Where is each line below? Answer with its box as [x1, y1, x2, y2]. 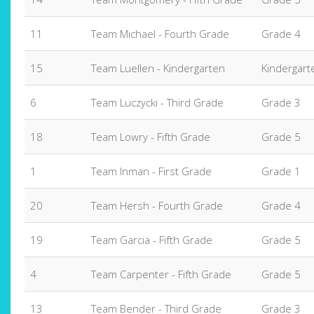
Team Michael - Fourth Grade [91, 27, 229, 41]
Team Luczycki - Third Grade [91, 95, 224, 109]
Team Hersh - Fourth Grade [91, 198, 223, 212]
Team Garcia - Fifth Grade [91, 233, 212, 247]
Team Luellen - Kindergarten [91, 61, 225, 75]
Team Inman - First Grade [91, 164, 212, 178]
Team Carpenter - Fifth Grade [91, 267, 231, 281]
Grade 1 [261, 164, 301, 178]
